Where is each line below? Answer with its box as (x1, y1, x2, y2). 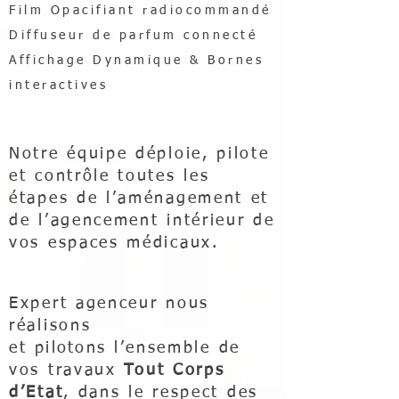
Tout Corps (124, 362, 225, 379)
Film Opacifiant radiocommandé (9, 4, 272, 17)
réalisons (9, 318, 92, 334)
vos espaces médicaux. (9, 235, 219, 251)
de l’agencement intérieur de (9, 213, 275, 229)
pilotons (35, 340, 107, 356)
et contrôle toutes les (9, 168, 210, 184)
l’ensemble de (106, 340, 240, 356)
